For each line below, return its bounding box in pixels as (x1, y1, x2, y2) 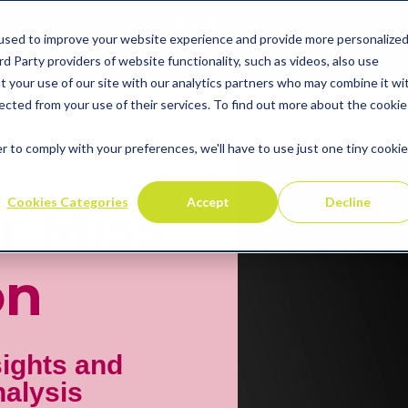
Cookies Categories (6, 193, 128, 209)
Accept (186, 193, 229, 209)
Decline (325, 193, 372, 209)
